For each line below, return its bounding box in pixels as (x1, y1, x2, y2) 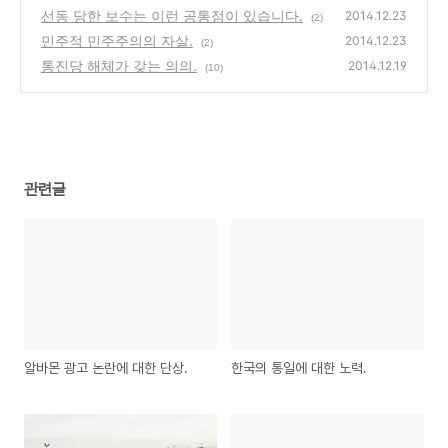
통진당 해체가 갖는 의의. (41, 57, 197, 74)
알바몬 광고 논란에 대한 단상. (24, 360, 188, 377)
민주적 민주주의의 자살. (41, 32, 193, 49)
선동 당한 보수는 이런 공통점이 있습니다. (41, 7, 303, 24)
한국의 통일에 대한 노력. (231, 360, 368, 377)
